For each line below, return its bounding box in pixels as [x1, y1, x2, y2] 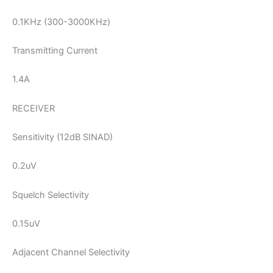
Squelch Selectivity [12, 189, 89, 200]
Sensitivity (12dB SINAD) [12, 132, 113, 143]
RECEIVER [12, 102, 55, 114]
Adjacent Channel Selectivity [12, 247, 130, 258]
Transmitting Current [12, 45, 97, 57]
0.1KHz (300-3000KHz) [12, 16, 110, 27]
